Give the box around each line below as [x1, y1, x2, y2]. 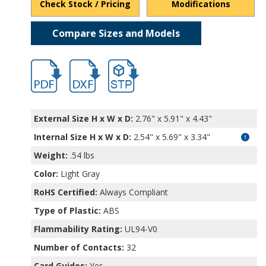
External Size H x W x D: [34, 112, 134, 124]
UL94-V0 [122, 223, 158, 235]
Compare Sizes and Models [52, 26, 180, 40]
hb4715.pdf [30, 59, 74, 71]
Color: [34, 167, 59, 179]
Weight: [34, 149, 68, 161]
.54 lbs [68, 149, 95, 161]
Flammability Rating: [34, 223, 123, 235]
